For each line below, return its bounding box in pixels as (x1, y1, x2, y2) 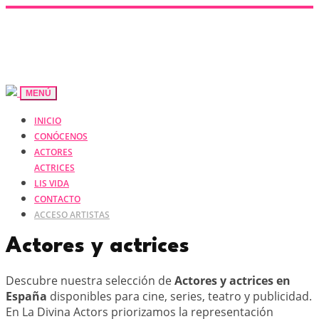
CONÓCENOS (34, 130, 88, 142)
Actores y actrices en (174, 272, 291, 288)
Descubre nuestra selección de (6, 272, 174, 288)
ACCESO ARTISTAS (34, 209, 110, 221)
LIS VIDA (34, 177, 69, 189)
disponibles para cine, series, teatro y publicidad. (47, 288, 312, 304)
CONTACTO (34, 193, 80, 205)
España (6, 288, 47, 304)
